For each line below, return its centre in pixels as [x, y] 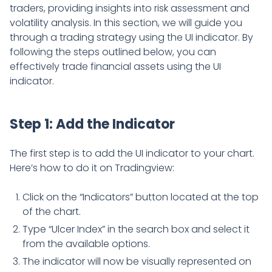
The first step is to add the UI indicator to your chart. [132, 154]
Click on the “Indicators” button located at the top [141, 197]
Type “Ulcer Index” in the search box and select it [136, 229]
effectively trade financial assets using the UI [115, 67]
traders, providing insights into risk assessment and [130, 8]
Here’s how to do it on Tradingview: [92, 168]
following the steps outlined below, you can [113, 52]
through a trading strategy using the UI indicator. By [131, 38]
